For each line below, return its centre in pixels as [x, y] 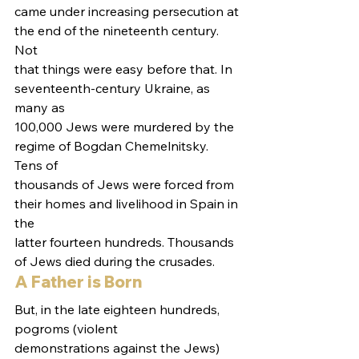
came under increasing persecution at [128, 11]
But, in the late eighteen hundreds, [119, 309]
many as [40, 107]
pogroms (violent [66, 329]
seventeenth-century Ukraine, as [114, 88]
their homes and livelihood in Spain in [128, 204]
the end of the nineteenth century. [118, 30]
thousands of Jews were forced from [126, 184]
